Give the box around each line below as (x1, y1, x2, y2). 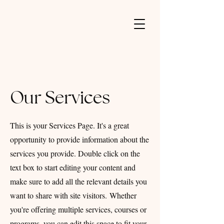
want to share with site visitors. (10, 190, 109, 200)
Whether (109, 190, 136, 200)
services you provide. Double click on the (10, 148, 140, 158)
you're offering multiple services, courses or (10, 204, 146, 214)
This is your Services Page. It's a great (10, 120, 129, 130)
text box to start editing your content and (10, 162, 135, 172)
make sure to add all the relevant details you (10, 176, 147, 186)
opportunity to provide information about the (10, 134, 149, 144)
